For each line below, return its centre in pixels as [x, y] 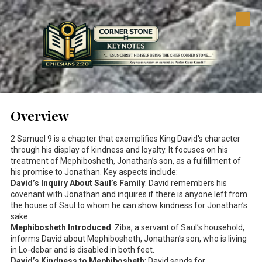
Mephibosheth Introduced [61, 227]
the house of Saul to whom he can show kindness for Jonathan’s [129, 205]
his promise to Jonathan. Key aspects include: [94, 172]
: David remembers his [186, 183]
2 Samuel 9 [31, 138]
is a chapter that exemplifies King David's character [146, 138]
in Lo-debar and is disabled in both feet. [82, 249]
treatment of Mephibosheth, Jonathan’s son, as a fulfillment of [126, 161]
